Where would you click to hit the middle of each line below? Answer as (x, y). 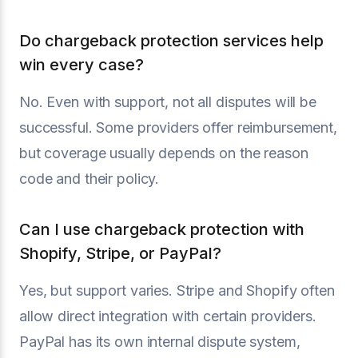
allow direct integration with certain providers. (168, 316)
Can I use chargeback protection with (162, 229)
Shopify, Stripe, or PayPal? (120, 253)
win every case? (82, 64)
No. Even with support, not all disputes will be (168, 101)
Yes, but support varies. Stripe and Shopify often (177, 290)
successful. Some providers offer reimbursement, (178, 127)
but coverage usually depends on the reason (164, 153)
